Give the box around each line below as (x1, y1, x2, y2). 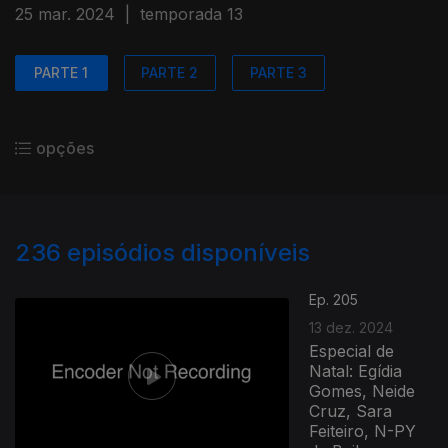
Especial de (309, 341, 395, 361)
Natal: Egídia (309, 361, 403, 381)
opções (36, 138, 94, 158)
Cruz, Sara (309, 401, 393, 421)
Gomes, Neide (309, 381, 416, 401)
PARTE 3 (249, 64, 307, 81)
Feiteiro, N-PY (309, 421, 417, 441)
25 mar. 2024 (15, 4, 115, 24)
